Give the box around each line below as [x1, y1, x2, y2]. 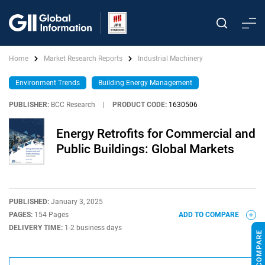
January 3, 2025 [51, 197, 103, 206]
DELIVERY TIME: [9, 223, 64, 232]
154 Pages [34, 210, 69, 219]
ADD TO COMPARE [179, 210, 241, 219]
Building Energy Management [98, 79, 192, 87]
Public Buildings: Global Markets [56, 141, 234, 156]
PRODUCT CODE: [112, 101, 167, 109]
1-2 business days [64, 223, 122, 232]
